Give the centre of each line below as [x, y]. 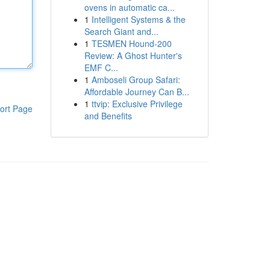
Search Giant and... [121, 31]
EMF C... [101, 67]
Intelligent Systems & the [138, 19]
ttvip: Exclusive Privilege [137, 104]
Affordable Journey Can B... [137, 92]
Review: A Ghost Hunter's [133, 55]
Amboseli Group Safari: [136, 80]
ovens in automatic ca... [129, 7]
